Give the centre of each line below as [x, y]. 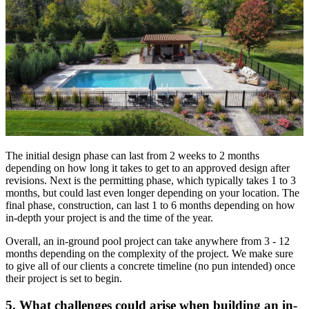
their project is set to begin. [65, 279]
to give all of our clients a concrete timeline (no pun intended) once [150, 266]
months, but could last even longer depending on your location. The [152, 193]
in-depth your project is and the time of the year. [109, 218]
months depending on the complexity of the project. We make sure [149, 254]
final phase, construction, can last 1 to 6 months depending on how [150, 206]
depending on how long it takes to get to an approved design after [148, 168]
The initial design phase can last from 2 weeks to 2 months [132, 156]
